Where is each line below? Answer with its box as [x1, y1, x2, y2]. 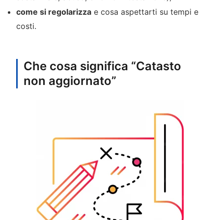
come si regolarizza [16, 6, 91, 17]
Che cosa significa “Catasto [23, 59, 181, 74]
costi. [16, 21, 36, 31]
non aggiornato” [23, 74, 116, 88]
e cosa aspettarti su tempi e [91, 6, 198, 17]
